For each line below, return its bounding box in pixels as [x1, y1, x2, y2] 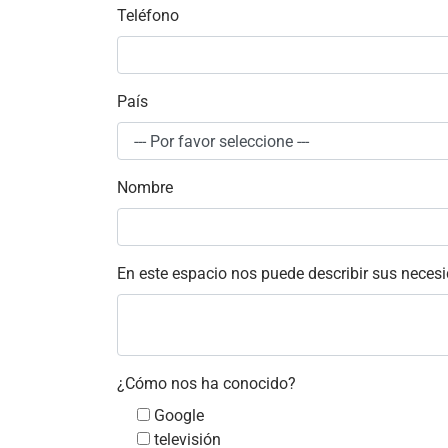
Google [154, 406, 204, 425]
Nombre [117, 178, 173, 197]
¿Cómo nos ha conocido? [117, 374, 296, 393]
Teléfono [117, 6, 179, 25]
